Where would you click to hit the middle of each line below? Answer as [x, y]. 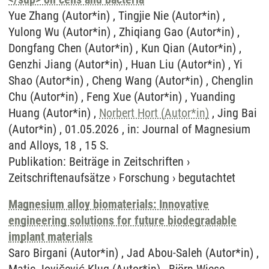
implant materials [50, 237]
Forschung [144, 178]
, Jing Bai [233, 113]
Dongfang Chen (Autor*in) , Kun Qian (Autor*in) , [125, 48]
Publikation [36, 162]
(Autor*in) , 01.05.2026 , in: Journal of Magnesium [129, 129]
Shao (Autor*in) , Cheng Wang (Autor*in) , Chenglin [131, 80]
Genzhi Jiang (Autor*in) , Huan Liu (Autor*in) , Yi [125, 64]
